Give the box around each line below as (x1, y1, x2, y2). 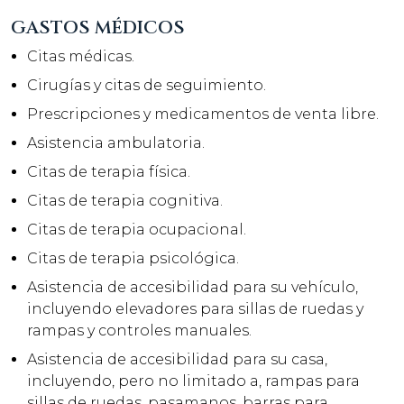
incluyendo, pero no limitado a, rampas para (27, 372, 360, 390)
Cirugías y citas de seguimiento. (27, 77, 266, 94)
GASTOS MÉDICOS (11, 15, 185, 40)
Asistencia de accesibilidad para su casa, (27, 351, 327, 368)
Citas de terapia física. (27, 163, 190, 180)
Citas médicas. (27, 48, 134, 65)
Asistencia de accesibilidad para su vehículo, (27, 279, 358, 296)
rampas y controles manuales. (27, 322, 252, 339)
